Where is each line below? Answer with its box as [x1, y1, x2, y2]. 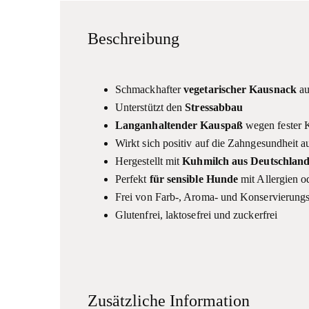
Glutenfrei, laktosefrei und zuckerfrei [115, 208, 278, 221]
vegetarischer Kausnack [183, 83, 299, 95]
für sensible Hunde [149, 172, 241, 185]
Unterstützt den [115, 101, 186, 113]
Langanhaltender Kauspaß [115, 119, 243, 131]
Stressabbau [185, 101, 243, 113]
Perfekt [115, 172, 150, 185]
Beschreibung [88, 29, 180, 48]
